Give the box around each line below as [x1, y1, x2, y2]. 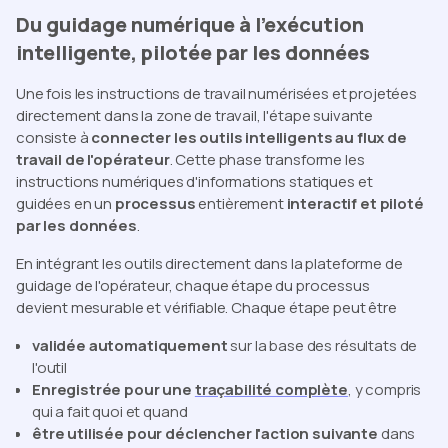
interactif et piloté [286, 193, 424, 215]
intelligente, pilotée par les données [16, 39, 370, 67]
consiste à [16, 127, 92, 149]
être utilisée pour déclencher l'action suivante [32, 423, 378, 445]
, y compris [347, 379, 422, 401]
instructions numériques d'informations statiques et [16, 171, 373, 193]
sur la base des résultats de [227, 335, 418, 357]
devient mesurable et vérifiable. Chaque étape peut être [16, 297, 397, 319]
